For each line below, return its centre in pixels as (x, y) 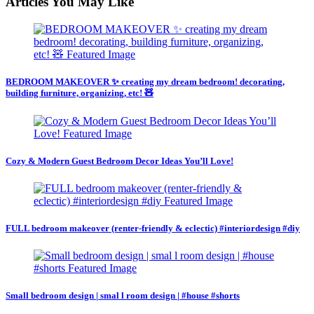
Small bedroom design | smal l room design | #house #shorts (123, 296)
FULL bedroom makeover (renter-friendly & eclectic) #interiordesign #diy (153, 228)
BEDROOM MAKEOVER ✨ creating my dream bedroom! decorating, (145, 82)
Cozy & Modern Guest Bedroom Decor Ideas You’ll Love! (120, 161)
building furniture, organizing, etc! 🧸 (80, 93)
